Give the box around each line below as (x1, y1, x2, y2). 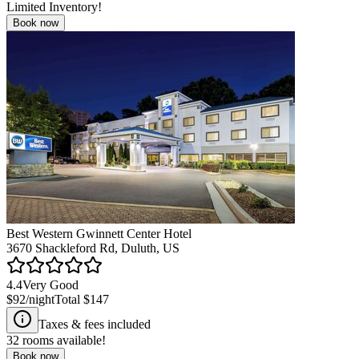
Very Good (22, 277, 79, 292)
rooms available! (19, 333, 106, 347)
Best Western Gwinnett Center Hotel (6, 226, 192, 240)
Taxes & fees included (38, 317, 151, 331)
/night (26, 292, 54, 306)
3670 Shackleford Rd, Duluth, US (6, 240, 179, 255)
